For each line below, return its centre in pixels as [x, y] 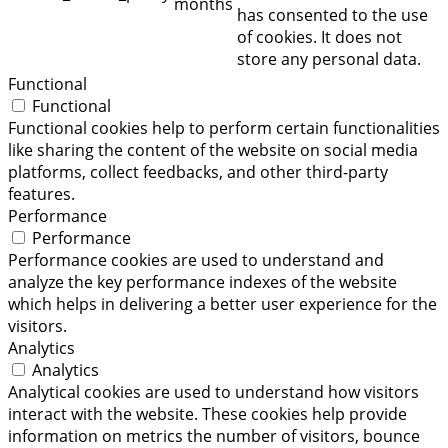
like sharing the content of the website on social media [213, 149]
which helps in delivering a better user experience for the [222, 303]
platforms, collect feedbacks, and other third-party [198, 171]
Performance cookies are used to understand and [196, 259]
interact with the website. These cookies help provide [207, 413]
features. [41, 193]
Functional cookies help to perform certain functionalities [224, 127]
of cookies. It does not [319, 36]
